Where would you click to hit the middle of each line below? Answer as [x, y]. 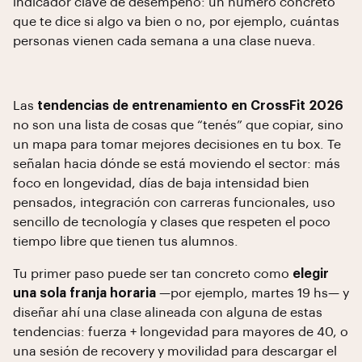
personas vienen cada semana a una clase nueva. [164, 41]
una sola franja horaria [84, 293]
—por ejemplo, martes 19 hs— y [253, 293]
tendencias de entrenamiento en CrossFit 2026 [190, 106]
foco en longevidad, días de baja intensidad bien [161, 183]
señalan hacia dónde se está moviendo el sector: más [177, 164]
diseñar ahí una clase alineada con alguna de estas [168, 313]
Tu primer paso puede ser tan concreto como [153, 274]
